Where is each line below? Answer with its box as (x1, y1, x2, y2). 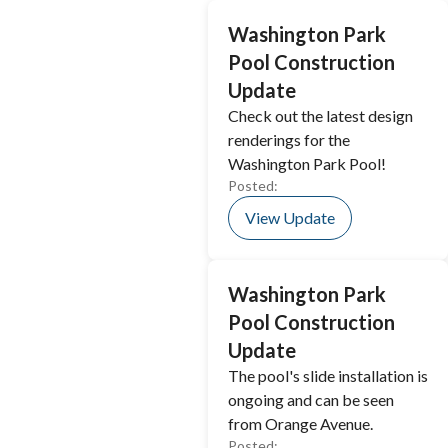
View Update (245, 208, 335, 227)
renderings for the (228, 130, 350, 149)
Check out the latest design (228, 106, 413, 125)
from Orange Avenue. (228, 414, 373, 433)
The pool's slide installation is (228, 366, 428, 385)
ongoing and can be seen (228, 390, 394, 409)
